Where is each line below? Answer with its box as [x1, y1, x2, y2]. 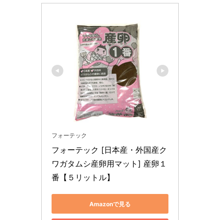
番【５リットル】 [52, 172, 114, 183]
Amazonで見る [89, 200, 131, 208]
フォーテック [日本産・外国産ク [52, 145, 167, 155]
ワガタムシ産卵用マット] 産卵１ [52, 159, 167, 169]
